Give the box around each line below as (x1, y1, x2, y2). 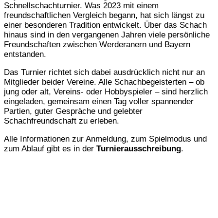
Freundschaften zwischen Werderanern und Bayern (4, 40, 190, 50)
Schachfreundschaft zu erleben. (4, 116, 119, 126)
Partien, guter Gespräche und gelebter (4, 107, 143, 116)
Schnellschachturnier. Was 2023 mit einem (4, 1, 159, 11)
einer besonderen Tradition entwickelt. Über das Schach (4, 20, 207, 30)
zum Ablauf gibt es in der (4, 144, 96, 154)
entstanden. (4, 50, 46, 59)
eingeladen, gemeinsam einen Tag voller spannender (4, 97, 194, 107)
